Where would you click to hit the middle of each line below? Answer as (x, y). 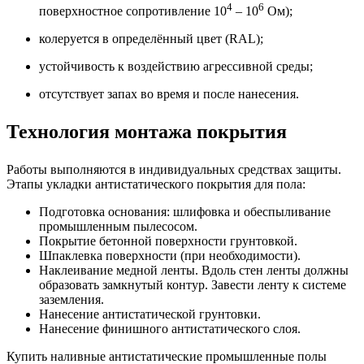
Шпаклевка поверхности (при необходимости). (170, 255)
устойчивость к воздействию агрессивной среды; (176, 66)
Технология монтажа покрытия (147, 131)
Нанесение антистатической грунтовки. (150, 314)
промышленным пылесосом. (118, 226)
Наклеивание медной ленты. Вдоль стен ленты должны (194, 270)
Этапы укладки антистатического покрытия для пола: (156, 184)
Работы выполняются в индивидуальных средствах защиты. (174, 169)
